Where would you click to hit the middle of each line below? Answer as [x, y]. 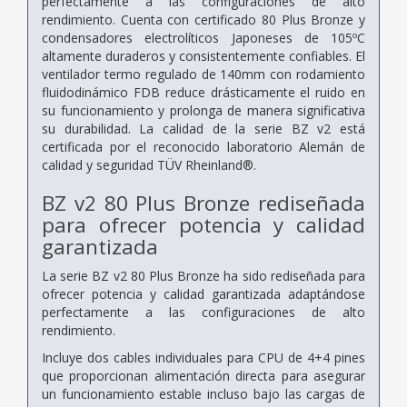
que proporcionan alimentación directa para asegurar [203, 375]
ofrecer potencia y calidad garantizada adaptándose [203, 293]
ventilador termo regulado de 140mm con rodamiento [203, 74]
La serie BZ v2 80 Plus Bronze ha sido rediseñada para [203, 275]
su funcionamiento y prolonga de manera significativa [203, 110]
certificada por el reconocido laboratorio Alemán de [203, 146]
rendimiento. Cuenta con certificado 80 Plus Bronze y [203, 19]
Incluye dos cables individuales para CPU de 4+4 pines [203, 357]
